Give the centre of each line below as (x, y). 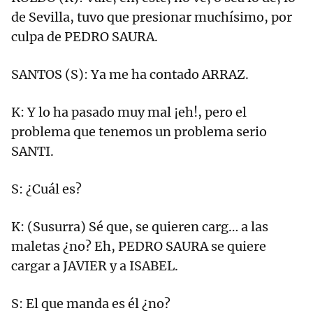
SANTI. (32, 152)
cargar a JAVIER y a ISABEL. (95, 266)
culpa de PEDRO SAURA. (85, 37)
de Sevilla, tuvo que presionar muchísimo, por (152, 17)
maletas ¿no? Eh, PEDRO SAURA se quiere (139, 247)
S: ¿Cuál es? (48, 189)
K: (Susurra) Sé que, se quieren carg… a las (140, 227)
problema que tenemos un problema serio (139, 132)
